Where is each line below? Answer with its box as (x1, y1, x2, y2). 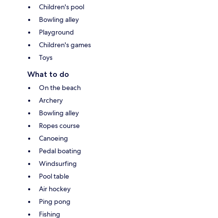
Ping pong (39, 197, 71, 206)
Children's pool (39, 2, 84, 11)
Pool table (39, 171, 69, 181)
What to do (27, 69, 69, 79)
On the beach (39, 83, 81, 92)
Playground (39, 27, 74, 36)
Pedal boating (39, 146, 81, 155)
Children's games (39, 40, 91, 49)
